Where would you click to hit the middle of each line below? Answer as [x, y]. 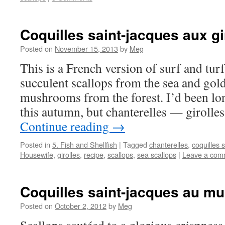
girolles [69, 154]
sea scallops [157, 154]
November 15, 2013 [86, 48]
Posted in [35, 144]
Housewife [37, 154]
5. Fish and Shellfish [85, 144]
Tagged [135, 144]
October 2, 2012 [81, 206]
